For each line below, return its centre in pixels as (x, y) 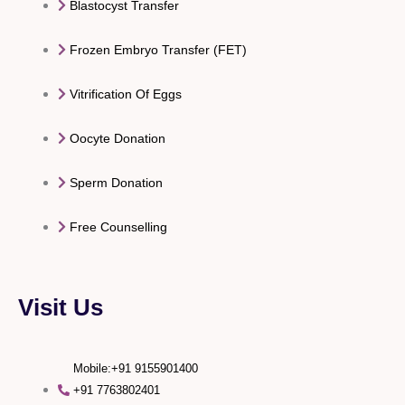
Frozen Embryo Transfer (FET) (158, 49)
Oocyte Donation (117, 138)
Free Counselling (118, 226)
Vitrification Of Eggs (125, 94)
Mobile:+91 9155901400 (135, 368)
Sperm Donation (116, 182)
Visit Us (61, 307)
